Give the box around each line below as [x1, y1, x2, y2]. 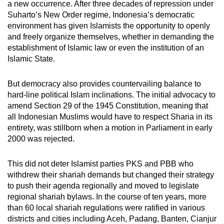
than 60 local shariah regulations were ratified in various [7, 203, 205, 212]
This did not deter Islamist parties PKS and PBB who [7, 159, 193, 168]
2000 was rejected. [7, 134, 74, 143]
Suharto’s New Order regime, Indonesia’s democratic [7, 10, 194, 19]
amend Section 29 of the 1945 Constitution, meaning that [7, 101, 208, 110]
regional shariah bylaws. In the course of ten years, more [7, 192, 206, 201]
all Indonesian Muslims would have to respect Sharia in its [7, 112, 212, 121]
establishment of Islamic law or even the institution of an [7, 43, 204, 52]
